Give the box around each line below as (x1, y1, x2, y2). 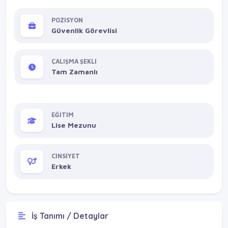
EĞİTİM (51, 111, 74, 119)
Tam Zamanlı (51, 67, 98, 76)
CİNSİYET (51, 152, 80, 160)
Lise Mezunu (51, 121, 96, 130)
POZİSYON (51, 16, 83, 24)
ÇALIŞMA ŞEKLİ (51, 58, 97, 66)
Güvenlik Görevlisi (51, 26, 117, 35)
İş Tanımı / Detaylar (30, 210, 108, 221)
